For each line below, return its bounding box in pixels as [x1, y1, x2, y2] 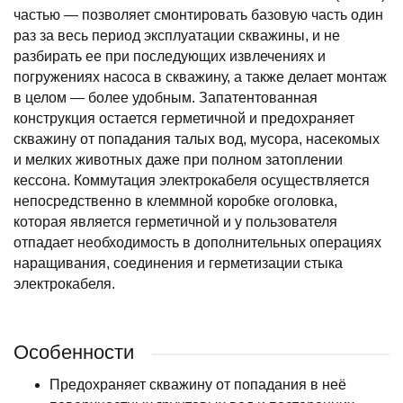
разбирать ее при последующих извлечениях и [13, 49, 326, 64]
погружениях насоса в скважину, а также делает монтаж [13, 69, 387, 85]
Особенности [13, 341, 134, 363]
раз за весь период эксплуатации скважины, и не [13, 28, 340, 43]
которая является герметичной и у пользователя [13, 214, 337, 229]
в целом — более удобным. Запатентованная [13, 90, 318, 105]
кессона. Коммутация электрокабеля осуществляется [13, 173, 370, 188]
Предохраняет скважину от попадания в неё [49, 377, 346, 392]
